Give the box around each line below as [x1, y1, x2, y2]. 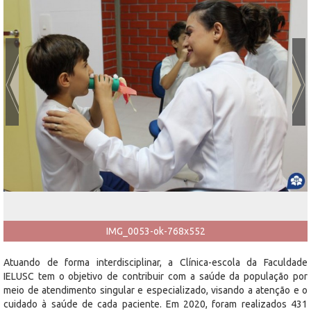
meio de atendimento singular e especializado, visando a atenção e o [3, 284, 308, 296]
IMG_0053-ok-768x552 [106, 225, 205, 237]
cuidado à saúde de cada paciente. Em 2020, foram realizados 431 [3, 298, 308, 310]
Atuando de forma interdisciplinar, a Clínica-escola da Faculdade [3, 256, 308, 268]
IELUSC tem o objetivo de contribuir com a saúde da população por [3, 270, 308, 282]
